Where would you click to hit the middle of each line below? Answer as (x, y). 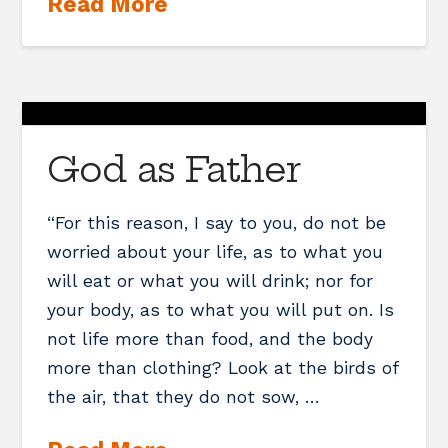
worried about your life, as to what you (215, 251)
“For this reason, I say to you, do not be (217, 222)
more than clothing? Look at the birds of (223, 367)
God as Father (173, 168)
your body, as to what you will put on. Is (221, 309)
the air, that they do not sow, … (184, 396)
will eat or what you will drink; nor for (210, 280)
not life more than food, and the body (210, 338)
